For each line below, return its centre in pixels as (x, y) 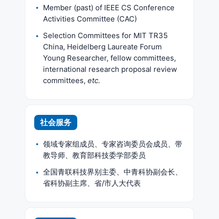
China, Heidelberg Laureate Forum (102, 47)
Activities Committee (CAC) (90, 19)
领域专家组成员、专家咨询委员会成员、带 (113, 144)
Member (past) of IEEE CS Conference (109, 7)
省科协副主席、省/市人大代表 (92, 183)
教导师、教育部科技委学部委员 (94, 155)
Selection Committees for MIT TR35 (105, 35)
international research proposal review (110, 69)
